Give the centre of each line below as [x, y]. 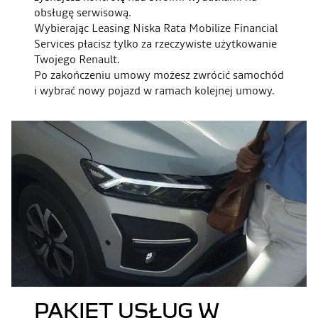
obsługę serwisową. [83, 12]
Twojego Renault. [77, 59]
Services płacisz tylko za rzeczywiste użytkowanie [155, 43]
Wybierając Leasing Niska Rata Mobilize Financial [156, 28]
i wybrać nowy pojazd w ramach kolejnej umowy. [154, 90]
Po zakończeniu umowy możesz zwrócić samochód [159, 75]
